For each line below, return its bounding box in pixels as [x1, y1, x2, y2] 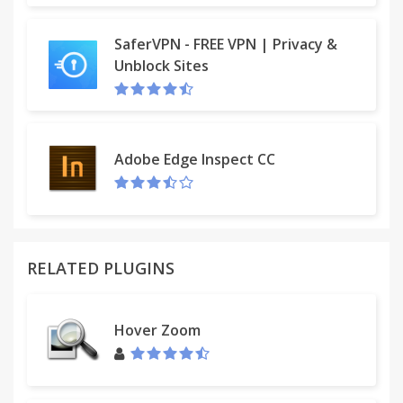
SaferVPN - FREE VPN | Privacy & [114, 33, 337, 54]
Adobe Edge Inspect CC [114, 148, 275, 169]
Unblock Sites [114, 55, 209, 76]
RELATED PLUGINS [27, 257, 175, 279]
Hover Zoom [114, 319, 201, 340]
